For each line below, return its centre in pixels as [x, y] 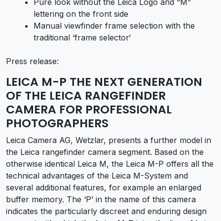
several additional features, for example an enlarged [104, 187]
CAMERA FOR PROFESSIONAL [89, 109]
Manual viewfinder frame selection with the [114, 25]
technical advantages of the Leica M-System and [97, 175]
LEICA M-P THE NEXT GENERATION [104, 81]
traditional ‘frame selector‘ [82, 37]
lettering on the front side [81, 14]
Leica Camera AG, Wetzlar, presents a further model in [109, 140]
